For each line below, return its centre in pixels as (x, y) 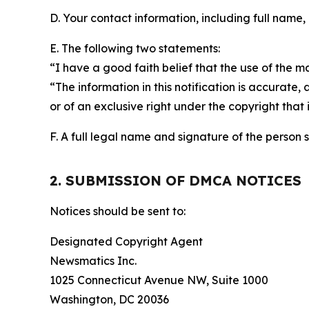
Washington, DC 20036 (109, 300)
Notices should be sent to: (118, 211)
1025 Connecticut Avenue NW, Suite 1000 (159, 280)
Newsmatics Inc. (93, 261)
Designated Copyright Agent (126, 242)
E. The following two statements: (135, 49)
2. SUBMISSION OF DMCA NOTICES (176, 181)
